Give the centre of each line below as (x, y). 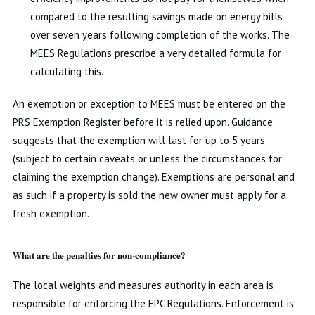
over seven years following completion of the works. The (160, 35)
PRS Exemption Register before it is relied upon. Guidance (142, 122)
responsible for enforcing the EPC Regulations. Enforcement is (153, 303)
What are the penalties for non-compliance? (99, 255)
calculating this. (66, 71)
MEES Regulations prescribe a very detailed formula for (155, 53)
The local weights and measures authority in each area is (143, 285)
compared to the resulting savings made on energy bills (156, 17)
